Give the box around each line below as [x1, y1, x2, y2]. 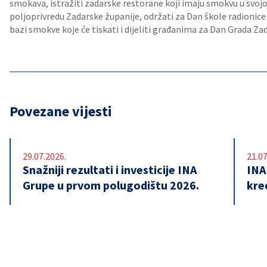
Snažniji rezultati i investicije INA [23, 162, 197, 177]
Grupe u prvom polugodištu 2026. [23, 178, 199, 193]
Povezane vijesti [10, 102, 112, 120]
